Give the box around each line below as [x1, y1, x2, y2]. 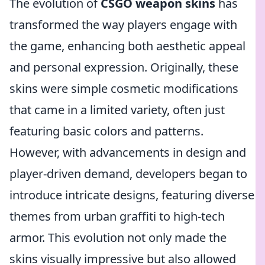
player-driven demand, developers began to [9, 166, 247, 182]
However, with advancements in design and [9, 144, 246, 160]
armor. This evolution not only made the [9, 230, 227, 245]
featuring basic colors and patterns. [9, 123, 203, 139]
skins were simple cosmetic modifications [9, 80, 238, 96]
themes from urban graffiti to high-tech [9, 208, 225, 224]
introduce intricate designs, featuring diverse [9, 187, 254, 203]
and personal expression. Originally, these [9, 59, 238, 75]
